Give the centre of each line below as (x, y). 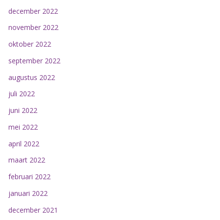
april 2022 (24, 143)
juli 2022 (21, 94)
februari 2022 (29, 177)
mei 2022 (23, 127)
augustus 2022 (31, 77)
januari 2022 (28, 193)
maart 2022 (27, 160)
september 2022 (34, 60)
